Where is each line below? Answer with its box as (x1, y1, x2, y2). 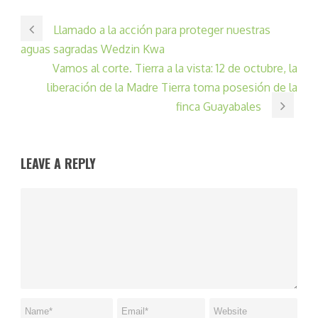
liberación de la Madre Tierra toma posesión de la (47, 80, 297, 95)
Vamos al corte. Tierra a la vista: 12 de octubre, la (53, 61, 297, 76)
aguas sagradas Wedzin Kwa (21, 42, 165, 57)
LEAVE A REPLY (21, 154, 96, 173)
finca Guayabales (176, 99, 261, 114)
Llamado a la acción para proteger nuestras (53, 23, 270, 38)
